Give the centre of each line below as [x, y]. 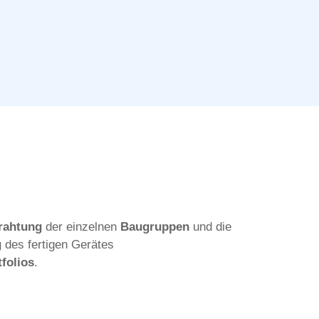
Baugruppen [155, 227]
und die [210, 227]
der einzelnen [81, 227]
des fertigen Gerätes [58, 245]
